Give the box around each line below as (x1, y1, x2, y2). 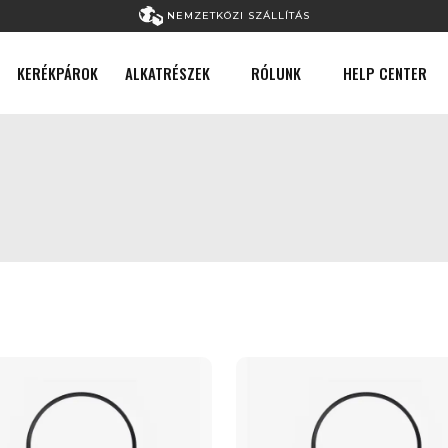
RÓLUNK (251, 62, 302, 84)
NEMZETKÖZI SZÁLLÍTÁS (162, 8, 310, 22)
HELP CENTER (343, 62, 428, 84)
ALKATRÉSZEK (124, 62, 210, 84)
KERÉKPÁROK (17, 62, 99, 84)
